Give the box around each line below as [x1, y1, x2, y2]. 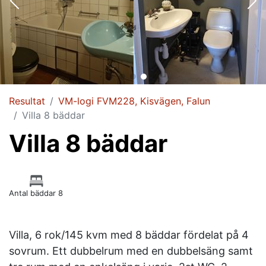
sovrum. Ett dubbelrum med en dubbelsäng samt [9, 245, 253, 258]
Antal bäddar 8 [9, 188, 63, 198]
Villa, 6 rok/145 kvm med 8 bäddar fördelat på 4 [9, 229, 249, 242]
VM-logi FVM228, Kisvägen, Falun [58, 95, 210, 107]
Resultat [9, 95, 45, 107]
